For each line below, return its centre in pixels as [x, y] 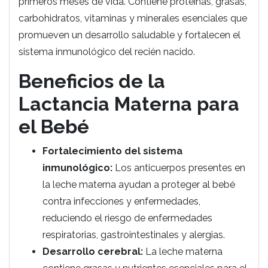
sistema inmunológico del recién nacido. [107, 52]
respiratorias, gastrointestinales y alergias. [134, 235]
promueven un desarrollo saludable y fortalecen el [130, 35]
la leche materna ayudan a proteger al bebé [139, 185]
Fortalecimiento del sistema [112, 151]
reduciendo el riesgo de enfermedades [127, 218]
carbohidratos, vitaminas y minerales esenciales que [133, 18]
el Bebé [54, 127]
